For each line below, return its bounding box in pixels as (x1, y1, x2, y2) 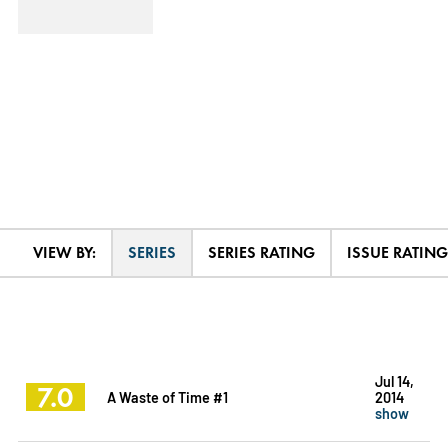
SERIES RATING (207, 242, 315, 262)
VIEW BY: (32, 242, 96, 262)
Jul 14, (374, 370, 414, 390)
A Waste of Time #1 (106, 386, 228, 406)
